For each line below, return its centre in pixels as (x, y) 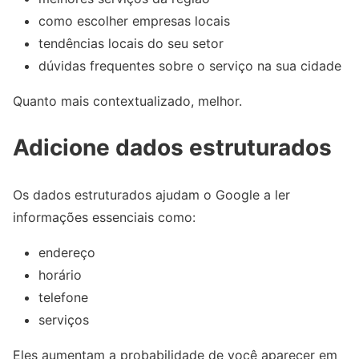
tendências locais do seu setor (131, 44)
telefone (63, 298)
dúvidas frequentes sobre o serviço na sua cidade (190, 66)
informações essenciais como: (104, 218)
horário (60, 275)
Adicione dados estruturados (172, 148)
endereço (67, 253)
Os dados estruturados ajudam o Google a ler (151, 195)
